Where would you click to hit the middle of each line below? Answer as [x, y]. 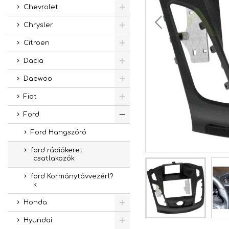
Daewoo [38, 79]
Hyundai [38, 220]
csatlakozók [54, 158]
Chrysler [38, 25]
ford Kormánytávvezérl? [72, 176]
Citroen [37, 43]
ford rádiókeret [57, 150]
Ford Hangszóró [59, 132]
